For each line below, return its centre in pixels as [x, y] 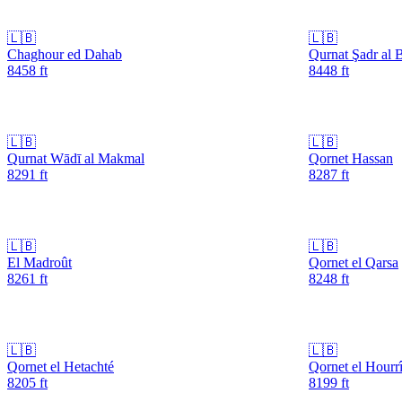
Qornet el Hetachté [61, 366]
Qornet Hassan [351, 158]
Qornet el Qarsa [354, 262]
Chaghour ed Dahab [65, 54]
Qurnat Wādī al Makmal [76, 158]
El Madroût [39, 262]
